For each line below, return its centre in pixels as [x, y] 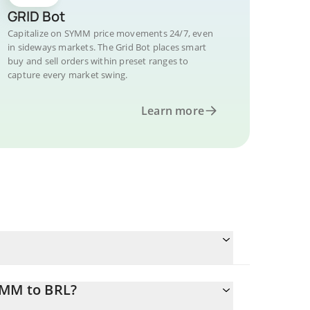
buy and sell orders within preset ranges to [98, 61]
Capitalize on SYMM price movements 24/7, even [110, 33]
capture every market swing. [68, 75]
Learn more [173, 111]
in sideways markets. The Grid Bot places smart [107, 47]
